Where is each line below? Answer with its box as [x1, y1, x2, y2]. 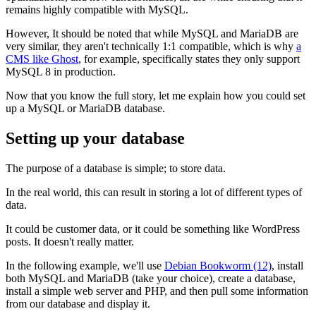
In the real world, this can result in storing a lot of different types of [6, 186, 302, 198]
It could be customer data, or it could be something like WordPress [6, 222, 300, 235]
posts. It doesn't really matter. [6, 235, 134, 248]
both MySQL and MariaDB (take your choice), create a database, [6, 272, 296, 284]
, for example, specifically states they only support [78, 52, 300, 65]
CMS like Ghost [6, 52, 78, 65]
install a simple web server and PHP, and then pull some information [6, 284, 308, 297]
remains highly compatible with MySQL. [6, 3, 188, 16]
